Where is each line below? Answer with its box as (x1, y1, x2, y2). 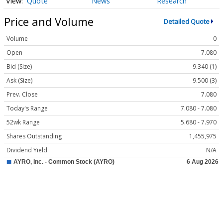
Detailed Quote (163, 17, 210, 26)
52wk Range (6, 118, 40, 127)
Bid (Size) (6, 62, 32, 71)
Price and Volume (4, 13, 94, 29)
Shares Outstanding (6, 132, 62, 141)
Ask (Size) (6, 76, 32, 85)
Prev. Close (6, 90, 38, 99)
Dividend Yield (6, 146, 47, 155)
